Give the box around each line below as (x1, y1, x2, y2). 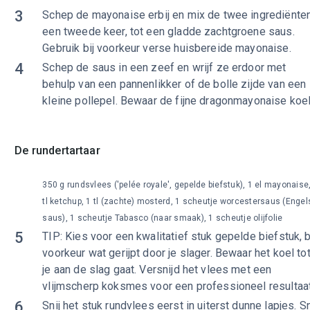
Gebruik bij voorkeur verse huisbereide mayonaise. (42, 42, 291, 55)
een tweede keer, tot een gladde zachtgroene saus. (42, 25, 295, 38)
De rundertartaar (15, 144, 100, 157)
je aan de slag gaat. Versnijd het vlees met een (42, 263, 272, 276)
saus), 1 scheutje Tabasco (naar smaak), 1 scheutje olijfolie (42, 213, 283, 223)
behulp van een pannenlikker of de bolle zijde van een (42, 77, 307, 91)
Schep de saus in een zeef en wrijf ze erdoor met (42, 61, 286, 74)
